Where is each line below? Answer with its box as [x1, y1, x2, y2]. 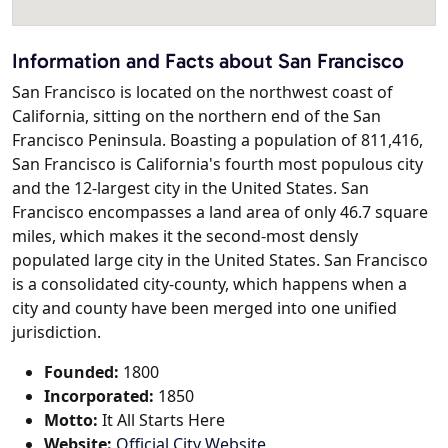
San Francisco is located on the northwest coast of [12, 80, 393, 103]
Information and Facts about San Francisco [12, 47, 404, 73]
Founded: [44, 360, 119, 383]
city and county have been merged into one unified [12, 296, 397, 319]
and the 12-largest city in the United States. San [12, 176, 369, 199]
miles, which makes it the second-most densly [12, 224, 358, 247]
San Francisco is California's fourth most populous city [12, 152, 423, 175]
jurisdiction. [12, 320, 101, 343]
